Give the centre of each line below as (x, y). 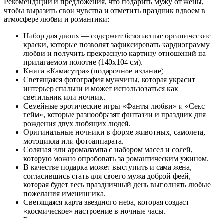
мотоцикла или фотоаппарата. (73, 141)
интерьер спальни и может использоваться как (101, 89)
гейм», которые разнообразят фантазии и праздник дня (115, 115)
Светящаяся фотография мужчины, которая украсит (109, 80)
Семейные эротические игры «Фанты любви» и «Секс (114, 106)
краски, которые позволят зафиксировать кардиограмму (117, 45)
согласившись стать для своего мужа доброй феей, (107, 176)
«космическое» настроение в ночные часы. (94, 211)
